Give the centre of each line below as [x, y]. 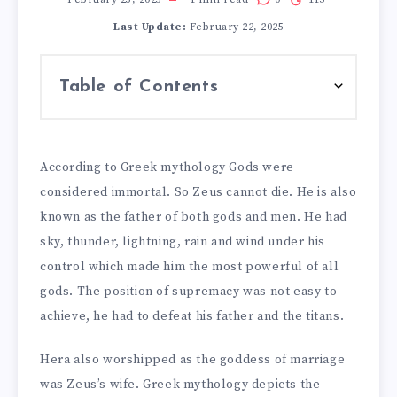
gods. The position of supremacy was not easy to [189, 291]
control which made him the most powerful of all [190, 266]
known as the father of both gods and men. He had [194, 217]
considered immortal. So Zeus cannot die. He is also [198, 192]
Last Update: [150, 27]
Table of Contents [139, 86]
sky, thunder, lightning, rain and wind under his [183, 241]
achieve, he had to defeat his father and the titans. [194, 316]
